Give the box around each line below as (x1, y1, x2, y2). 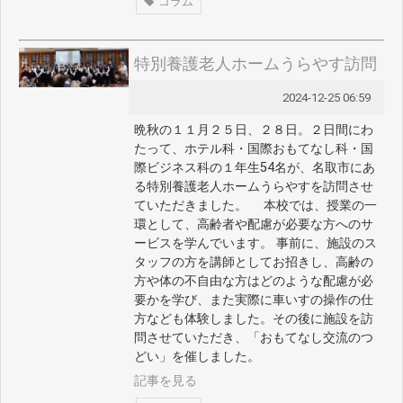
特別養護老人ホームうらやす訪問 (133, 54, 377, 74)
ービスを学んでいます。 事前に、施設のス (133, 236, 377, 252)
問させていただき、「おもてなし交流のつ (133, 330, 373, 346)
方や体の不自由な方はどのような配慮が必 (133, 273, 373, 290)
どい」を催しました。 (133, 349, 260, 365)
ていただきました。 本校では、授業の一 (133, 198, 377, 214)
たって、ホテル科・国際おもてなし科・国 (133, 141, 373, 157)
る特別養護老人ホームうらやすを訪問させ (133, 179, 373, 195)
